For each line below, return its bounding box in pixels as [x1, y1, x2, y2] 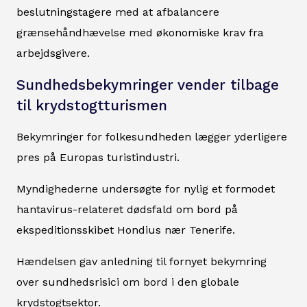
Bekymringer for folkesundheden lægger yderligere [16, 130, 287, 143]
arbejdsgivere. [16, 46, 90, 60]
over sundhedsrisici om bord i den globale [16, 275, 239, 288]
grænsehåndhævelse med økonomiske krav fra [16, 25, 264, 39]
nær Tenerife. [161, 223, 235, 236]
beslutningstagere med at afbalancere [16, 5, 219, 19]
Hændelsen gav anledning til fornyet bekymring [16, 254, 267, 268]
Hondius [117, 223, 161, 236]
